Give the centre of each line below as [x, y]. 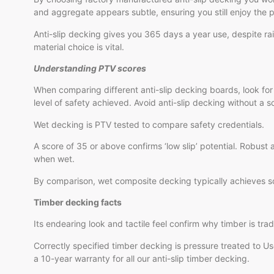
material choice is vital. [79, 46]
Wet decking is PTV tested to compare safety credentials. [149, 124]
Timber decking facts [78, 202]
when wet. [54, 159]
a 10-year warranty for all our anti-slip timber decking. [142, 258]
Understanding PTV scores [90, 68]
